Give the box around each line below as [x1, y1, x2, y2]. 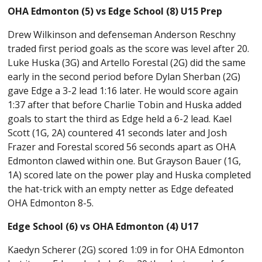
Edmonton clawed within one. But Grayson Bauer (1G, [8, 154, 242, 168]
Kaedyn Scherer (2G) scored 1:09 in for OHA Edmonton [8, 243, 244, 257]
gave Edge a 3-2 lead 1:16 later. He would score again [8, 84, 239, 98]
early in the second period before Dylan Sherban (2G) [8, 70, 241, 84]
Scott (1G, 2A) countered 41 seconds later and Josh [8, 126, 227, 140]
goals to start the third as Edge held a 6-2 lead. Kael [8, 112, 232, 126]
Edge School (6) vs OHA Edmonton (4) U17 [8, 220, 199, 233]
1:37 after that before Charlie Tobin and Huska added [8, 98, 242, 112]
